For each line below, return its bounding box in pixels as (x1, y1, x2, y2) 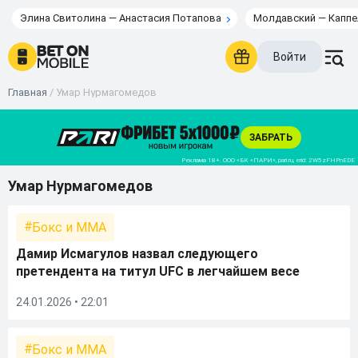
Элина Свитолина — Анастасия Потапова (20, 12, 221, 24)
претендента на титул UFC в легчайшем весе (16, 264, 300, 279)
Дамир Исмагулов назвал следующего (16, 246, 258, 261)
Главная (8, 86, 47, 98)
